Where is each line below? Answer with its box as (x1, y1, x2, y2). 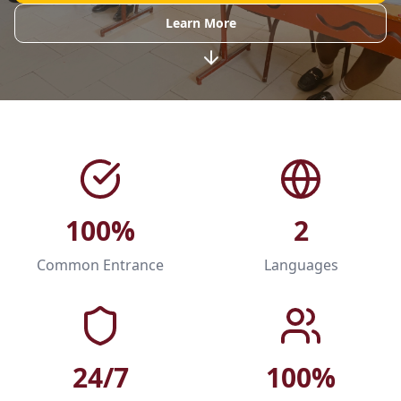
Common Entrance (37, 255, 164, 275)
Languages (263, 255, 338, 275)
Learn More (165, 14, 236, 31)
